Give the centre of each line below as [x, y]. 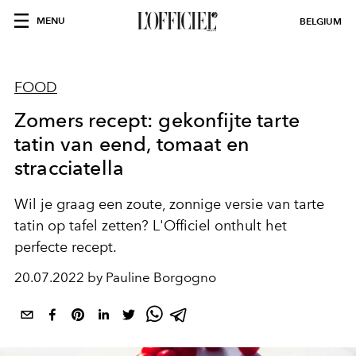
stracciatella [70, 168]
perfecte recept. [66, 247]
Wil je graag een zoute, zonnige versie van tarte [169, 204]
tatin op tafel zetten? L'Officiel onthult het [151, 226]
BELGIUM [321, 21]
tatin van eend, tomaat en [132, 144]
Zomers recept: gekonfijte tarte [157, 120]
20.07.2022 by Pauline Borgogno [115, 277]
